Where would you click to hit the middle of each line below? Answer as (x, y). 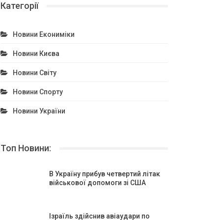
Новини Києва (36, 54)
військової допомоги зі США (97, 183)
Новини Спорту (38, 92)
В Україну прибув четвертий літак (104, 174)
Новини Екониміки (43, 34)
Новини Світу (34, 73)
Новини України (39, 111)
